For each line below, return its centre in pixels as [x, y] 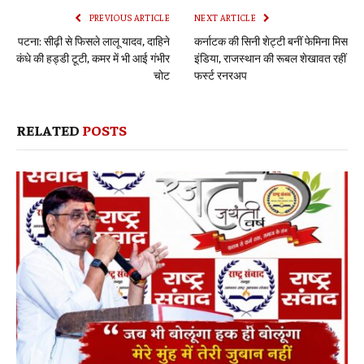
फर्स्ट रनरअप [221, 74]
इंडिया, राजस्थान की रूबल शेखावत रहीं [270, 57]
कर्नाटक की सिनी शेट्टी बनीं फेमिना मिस [271, 40]
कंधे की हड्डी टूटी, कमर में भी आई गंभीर [93, 57]
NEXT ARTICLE [226, 17]
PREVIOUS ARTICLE [128, 17]
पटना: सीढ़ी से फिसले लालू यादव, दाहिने [94, 40]
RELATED [49, 129]
